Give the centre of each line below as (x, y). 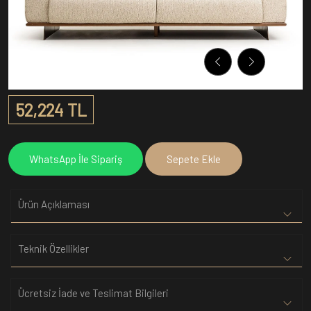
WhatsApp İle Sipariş (76, 159)
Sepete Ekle (194, 159)
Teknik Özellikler (53, 249)
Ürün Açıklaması (54, 204)
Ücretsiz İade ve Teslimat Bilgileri (93, 293)
